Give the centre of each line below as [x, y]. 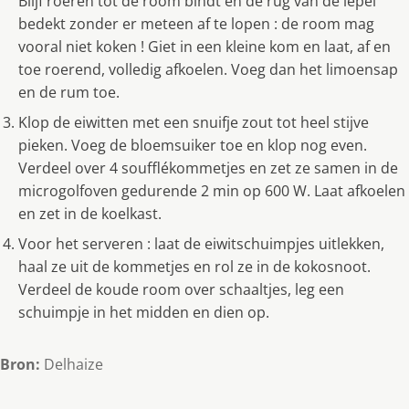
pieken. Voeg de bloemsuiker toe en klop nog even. [193, 146]
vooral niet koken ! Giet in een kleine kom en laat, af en [204, 47]
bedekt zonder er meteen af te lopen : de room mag [196, 24]
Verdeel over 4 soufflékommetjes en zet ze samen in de [208, 168]
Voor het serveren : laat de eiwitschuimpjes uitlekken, [201, 244]
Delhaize [72, 365]
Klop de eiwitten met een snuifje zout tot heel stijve [194, 123]
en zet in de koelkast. [90, 214]
